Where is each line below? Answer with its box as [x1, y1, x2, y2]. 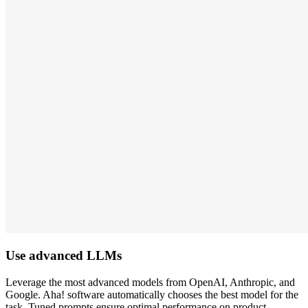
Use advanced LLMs [5, 248, 122, 263]
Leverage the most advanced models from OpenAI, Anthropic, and [5, 276, 295, 289]
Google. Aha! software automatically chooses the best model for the [5, 289, 298, 301]
